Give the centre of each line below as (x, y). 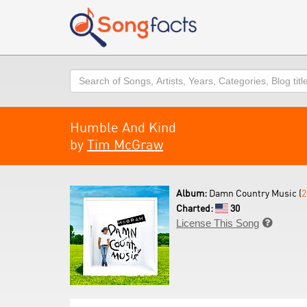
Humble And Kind (123, 127)
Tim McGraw (125, 144)
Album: (193, 193)
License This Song (218, 223)
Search (86, 76)
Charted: (196, 208)
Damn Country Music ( (255, 193)
